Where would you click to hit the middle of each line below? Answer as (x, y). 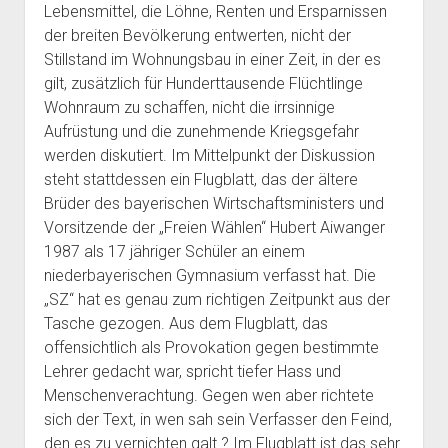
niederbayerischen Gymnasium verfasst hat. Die (209, 275)
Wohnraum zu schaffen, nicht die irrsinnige (189, 107)
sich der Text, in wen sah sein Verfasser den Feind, (217, 419)
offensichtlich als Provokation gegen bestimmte (211, 347)
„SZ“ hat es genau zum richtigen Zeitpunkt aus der (216, 299)
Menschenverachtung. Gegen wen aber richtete (208, 395)
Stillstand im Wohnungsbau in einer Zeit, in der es (212, 59)
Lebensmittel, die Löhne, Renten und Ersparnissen (215, 11)
